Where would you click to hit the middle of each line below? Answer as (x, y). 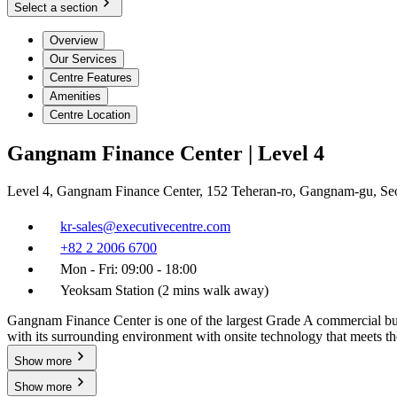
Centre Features (91, 78)
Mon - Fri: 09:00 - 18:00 (128, 269)
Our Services (83, 59)
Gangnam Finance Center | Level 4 (166, 154)
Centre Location (90, 115)
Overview (74, 41)
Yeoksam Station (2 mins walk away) (164, 291)
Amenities (75, 97)
